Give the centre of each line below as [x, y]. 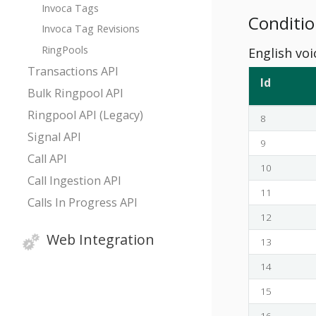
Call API [48, 159]
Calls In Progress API [83, 203]
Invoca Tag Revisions [90, 29]
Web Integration [101, 239]
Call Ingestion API [75, 181]
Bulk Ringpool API [76, 93]
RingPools [65, 50]
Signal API [55, 136]
